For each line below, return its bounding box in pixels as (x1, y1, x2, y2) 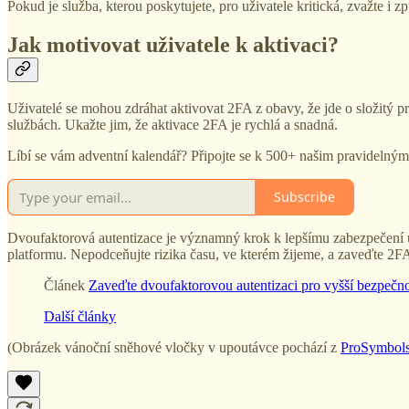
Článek (44, 277, 89, 293)
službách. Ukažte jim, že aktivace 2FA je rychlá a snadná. (7, 116, 338, 132)
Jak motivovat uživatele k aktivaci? (7, 32, 339, 57)
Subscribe (274, 188, 335, 206)
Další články (44, 308, 116, 324)
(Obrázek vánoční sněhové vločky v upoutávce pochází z (7, 339, 341, 355)
